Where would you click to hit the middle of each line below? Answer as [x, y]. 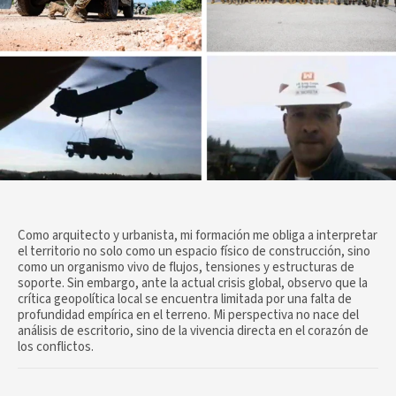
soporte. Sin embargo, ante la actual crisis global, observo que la [193, 284]
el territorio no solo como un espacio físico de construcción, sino [194, 252]
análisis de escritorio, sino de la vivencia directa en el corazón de [193, 331]
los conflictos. [56, 347]
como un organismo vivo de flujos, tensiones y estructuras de [186, 268]
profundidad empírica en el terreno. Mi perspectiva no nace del [188, 316]
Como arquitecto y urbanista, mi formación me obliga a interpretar [198, 236]
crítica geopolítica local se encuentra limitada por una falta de [185, 300]
